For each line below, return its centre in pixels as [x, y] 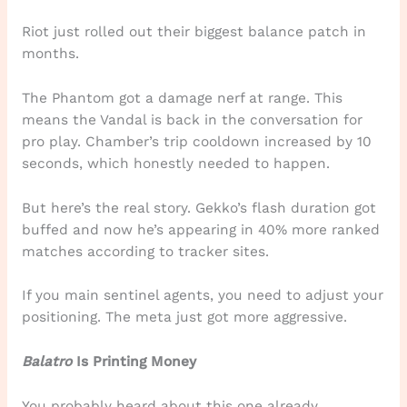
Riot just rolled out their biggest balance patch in [194, 32]
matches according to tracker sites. [145, 251]
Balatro [46, 362]
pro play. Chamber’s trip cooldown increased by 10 [196, 141]
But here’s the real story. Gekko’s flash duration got [199, 208]
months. [50, 54]
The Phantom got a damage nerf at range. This [182, 98]
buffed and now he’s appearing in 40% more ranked [200, 229]
